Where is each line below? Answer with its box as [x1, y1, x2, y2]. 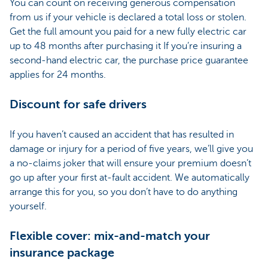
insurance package [10, 246, 114, 260]
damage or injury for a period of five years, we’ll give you [10, 144, 253, 155]
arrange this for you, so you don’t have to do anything [10, 187, 237, 198]
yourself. [10, 201, 47, 212]
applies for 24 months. [10, 69, 106, 81]
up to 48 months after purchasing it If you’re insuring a [10, 41, 242, 52]
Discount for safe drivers [10, 98, 147, 112]
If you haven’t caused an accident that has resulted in [10, 129, 234, 141]
